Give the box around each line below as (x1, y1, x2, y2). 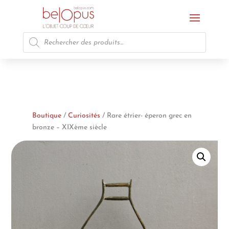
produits (22, 45, 49, 53)
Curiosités (67, 112, 100, 120)
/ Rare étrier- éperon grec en (100, 112, 192, 120)
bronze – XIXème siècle (32, 124, 107, 131)
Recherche (22, 31, 55, 39)
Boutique (32, 112, 61, 120)
